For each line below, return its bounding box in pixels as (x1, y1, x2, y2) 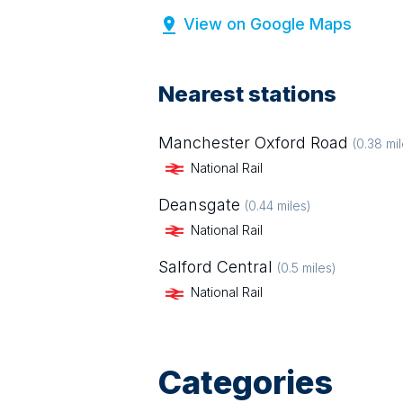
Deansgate (158, 195, 240, 215)
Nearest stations (158, 81, 336, 107)
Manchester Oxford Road (158, 133, 348, 152)
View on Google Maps (184, 14, 352, 33)
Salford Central (158, 257, 273, 277)
